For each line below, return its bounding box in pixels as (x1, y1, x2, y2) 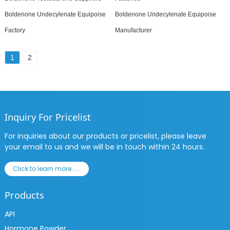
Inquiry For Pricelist (4, 111, 91, 123)
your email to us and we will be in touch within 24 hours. (4, 142, 204, 152)
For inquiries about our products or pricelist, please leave (4, 131, 206, 142)
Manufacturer (114, 27, 152, 34)
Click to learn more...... (12, 164, 81, 174)
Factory (4, 27, 25, 34)
